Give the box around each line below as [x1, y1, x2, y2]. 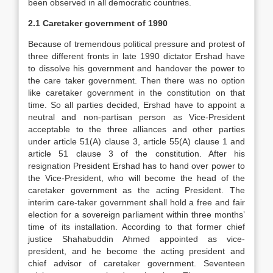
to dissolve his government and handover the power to [28, 63, 245, 73]
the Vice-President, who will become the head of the [28, 173, 245, 183]
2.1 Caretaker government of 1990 [28, 18, 168, 28]
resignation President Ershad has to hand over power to [28, 161, 245, 171]
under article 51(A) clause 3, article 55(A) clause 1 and [28, 136, 245, 146]
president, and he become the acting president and [28, 246, 245, 256]
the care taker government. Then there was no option [28, 76, 245, 85]
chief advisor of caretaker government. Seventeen [28, 258, 245, 268]
